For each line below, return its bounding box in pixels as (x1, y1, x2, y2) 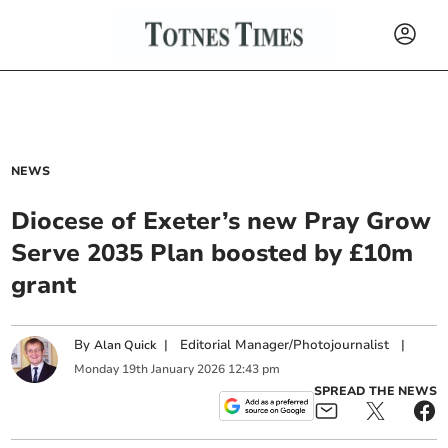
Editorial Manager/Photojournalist (180, 336, 390, 355)
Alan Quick (94, 337, 157, 354)
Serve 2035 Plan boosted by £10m (11, 237, 414, 269)
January (151, 360, 195, 377)
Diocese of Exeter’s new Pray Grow (11, 205, 432, 237)
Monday (74, 360, 120, 377)
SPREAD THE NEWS (313, 383, 437, 399)
